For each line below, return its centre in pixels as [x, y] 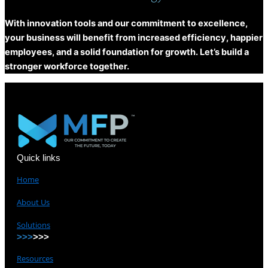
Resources [35, 258]
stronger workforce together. [67, 66]
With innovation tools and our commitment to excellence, [126, 23]
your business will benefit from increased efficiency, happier [134, 37]
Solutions [33, 225]
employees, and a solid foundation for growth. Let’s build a [127, 52]
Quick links [39, 157]
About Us [33, 202]
